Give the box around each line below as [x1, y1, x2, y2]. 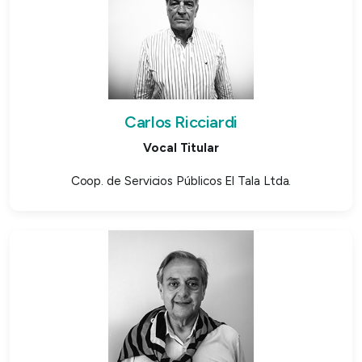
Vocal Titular [143, 140, 219, 155]
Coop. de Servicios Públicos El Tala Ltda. [70, 173, 292, 188]
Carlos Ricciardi [124, 112, 238, 132]
